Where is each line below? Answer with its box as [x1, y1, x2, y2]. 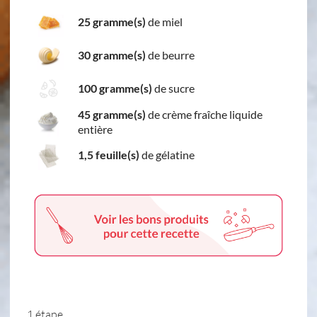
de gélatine [139, 148, 195, 162]
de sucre [152, 81, 195, 96]
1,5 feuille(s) [78, 148, 139, 162]
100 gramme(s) [78, 81, 152, 96]
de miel [146, 15, 183, 29]
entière [78, 122, 113, 136]
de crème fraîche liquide [146, 107, 263, 121]
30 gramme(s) [78, 48, 146, 62]
